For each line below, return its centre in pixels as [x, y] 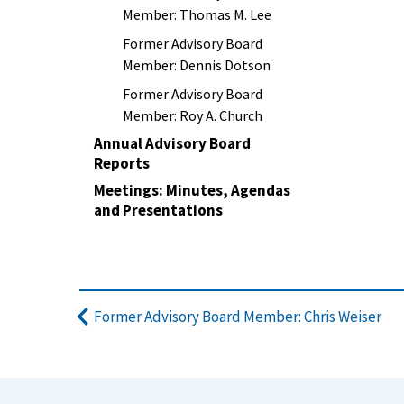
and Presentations [158, 210]
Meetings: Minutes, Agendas [192, 190]
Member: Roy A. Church [193, 115]
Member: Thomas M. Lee [197, 14]
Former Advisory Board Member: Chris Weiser [238, 316]
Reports [122, 163]
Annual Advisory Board [172, 143]
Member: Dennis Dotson [197, 65]
